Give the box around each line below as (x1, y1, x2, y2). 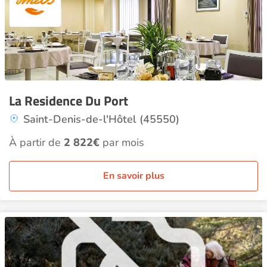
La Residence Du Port (9, 91, 128, 111)
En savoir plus (103, 169, 164, 182)
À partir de (9, 135, 64, 150)
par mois (100, 135, 144, 150)
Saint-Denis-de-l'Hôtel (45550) (23, 112, 179, 126)
